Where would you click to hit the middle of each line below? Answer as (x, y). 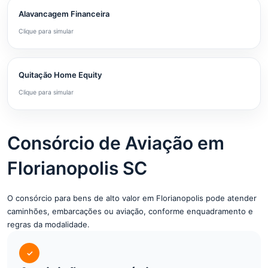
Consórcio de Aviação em (116, 143)
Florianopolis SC (77, 168)
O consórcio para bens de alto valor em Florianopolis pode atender (132, 198)
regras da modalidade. (48, 224)
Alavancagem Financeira (64, 14)
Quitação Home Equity (60, 75)
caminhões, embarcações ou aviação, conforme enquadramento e (130, 211)
